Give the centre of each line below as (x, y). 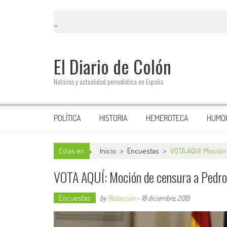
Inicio (109, 151)
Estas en (72, 151)
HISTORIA (113, 118)
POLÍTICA (67, 118)
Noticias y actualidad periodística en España (108, 81)
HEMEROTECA (167, 118)
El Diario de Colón (112, 66)
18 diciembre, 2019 (165, 198)
